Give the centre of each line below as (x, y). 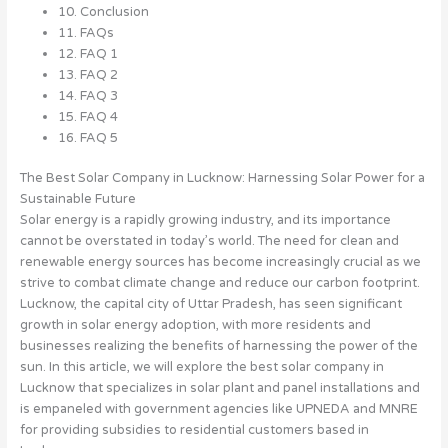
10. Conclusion (103, 12)
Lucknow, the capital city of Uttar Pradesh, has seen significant (210, 304)
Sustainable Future (77, 199)
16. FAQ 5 (87, 138)
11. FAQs (85, 33)
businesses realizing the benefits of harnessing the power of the (218, 346)
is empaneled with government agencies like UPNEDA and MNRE (218, 409)
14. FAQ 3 (87, 96)
